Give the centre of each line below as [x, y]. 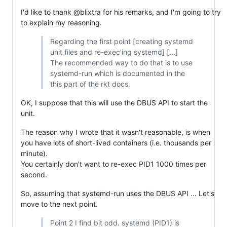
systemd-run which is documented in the [117, 73]
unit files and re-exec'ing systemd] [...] [114, 52]
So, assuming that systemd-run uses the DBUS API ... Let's [118, 193]
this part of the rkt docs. [90, 84]
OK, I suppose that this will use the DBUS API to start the [114, 102]
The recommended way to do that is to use [121, 62]
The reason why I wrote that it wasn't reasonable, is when [116, 132]
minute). [34, 153]
